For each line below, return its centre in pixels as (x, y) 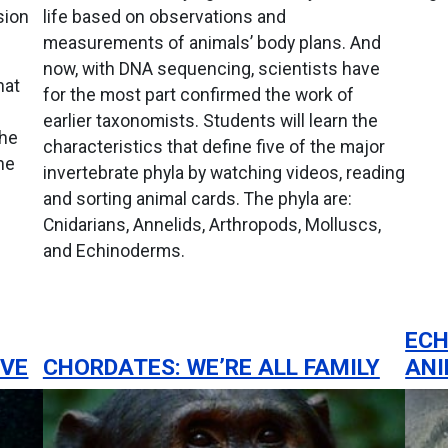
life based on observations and (164, 16)
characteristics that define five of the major (213, 146)
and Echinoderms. (113, 250)
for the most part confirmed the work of (198, 94)
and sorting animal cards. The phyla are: (197, 198)
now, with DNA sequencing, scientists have (211, 68)
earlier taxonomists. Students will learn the (210, 120)
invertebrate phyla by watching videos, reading (223, 172)
